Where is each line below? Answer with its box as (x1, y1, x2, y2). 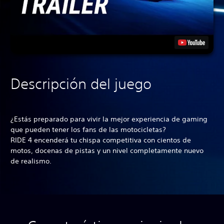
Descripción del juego (10, 75, 151, 93)
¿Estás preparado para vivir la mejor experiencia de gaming (10, 114, 207, 124)
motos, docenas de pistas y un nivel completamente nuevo (10, 146, 203, 155)
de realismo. (10, 156, 51, 166)
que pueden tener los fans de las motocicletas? (10, 125, 166, 134)
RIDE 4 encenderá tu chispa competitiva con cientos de (10, 135, 191, 145)
